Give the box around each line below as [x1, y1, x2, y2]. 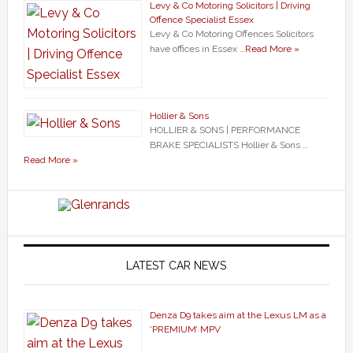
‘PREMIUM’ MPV [149, 323, 221, 335]
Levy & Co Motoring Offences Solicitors [149, 28, 314, 39]
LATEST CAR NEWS [126, 258, 227, 272]
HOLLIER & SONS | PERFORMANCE [149, 124, 300, 136]
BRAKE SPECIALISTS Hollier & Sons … [149, 139, 308, 150]
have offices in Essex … [149, 43, 245, 54]
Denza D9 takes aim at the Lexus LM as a [149, 309, 326, 321]
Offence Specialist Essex [149, 13, 254, 25]
